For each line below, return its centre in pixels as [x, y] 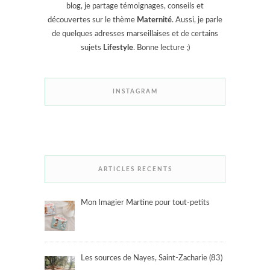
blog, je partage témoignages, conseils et [135, 7]
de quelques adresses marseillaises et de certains [135, 34]
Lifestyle [118, 48]
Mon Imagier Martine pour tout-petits [145, 203]
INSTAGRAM [135, 92]
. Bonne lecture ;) [161, 48]
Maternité [154, 20]
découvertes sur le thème [92, 20]
